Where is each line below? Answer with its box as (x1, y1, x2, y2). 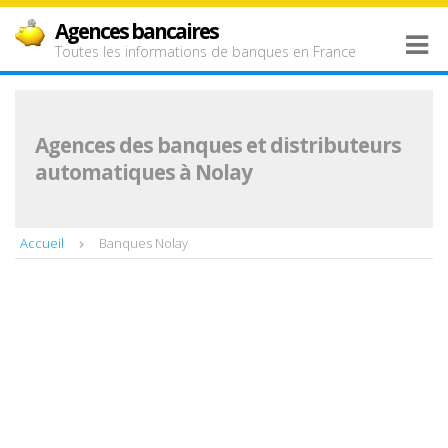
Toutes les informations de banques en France (55, 42, 356, 61)
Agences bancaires (55, 17, 218, 45)
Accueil (20, 234, 64, 252)
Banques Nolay (99, 234, 188, 252)
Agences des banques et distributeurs (35, 131, 401, 159)
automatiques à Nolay (35, 158, 252, 186)
